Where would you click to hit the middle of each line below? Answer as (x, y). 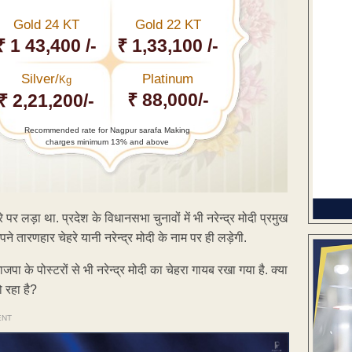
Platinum (168, 79)
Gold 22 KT (168, 24)
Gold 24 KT (46, 24)
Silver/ (40, 79)
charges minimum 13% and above (107, 141)
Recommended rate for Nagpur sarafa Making (107, 130)
